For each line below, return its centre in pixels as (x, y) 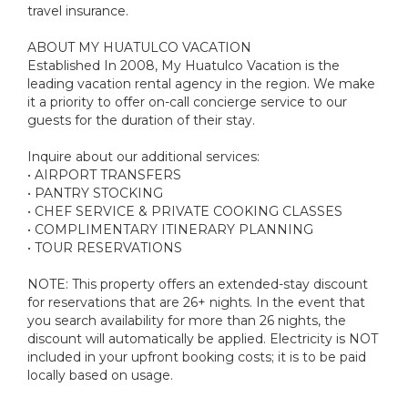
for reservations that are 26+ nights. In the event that (196, 302)
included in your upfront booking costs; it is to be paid (197, 357)
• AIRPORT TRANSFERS (104, 174)
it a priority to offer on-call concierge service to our (187, 102)
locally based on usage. (100, 375)
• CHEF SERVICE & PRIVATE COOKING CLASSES (185, 211)
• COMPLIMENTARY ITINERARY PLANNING (170, 229)
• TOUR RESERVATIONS (105, 247)
